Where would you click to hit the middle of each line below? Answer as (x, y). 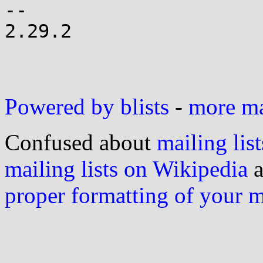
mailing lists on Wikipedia (126, 169)
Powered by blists (87, 107)
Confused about (81, 142)
